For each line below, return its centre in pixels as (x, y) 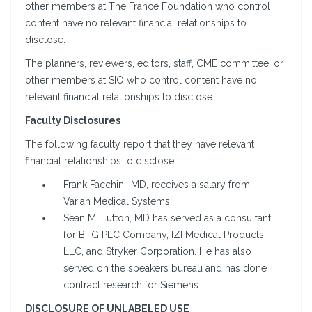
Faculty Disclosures (73, 121)
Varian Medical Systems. (118, 202)
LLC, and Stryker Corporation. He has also (157, 252)
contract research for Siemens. (132, 285)
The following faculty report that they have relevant (140, 145)
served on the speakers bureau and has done (165, 268)
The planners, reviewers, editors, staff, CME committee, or (154, 64)
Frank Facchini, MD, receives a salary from (157, 185)
